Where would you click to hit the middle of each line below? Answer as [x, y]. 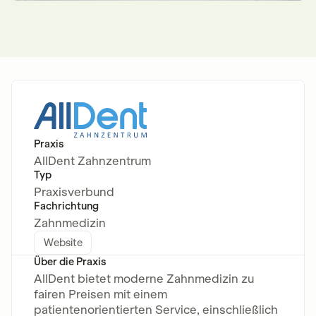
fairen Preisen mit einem [101, 294]
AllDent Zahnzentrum [92, 160]
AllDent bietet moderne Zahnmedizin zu [144, 278]
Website [63, 242]
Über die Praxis [70, 261]
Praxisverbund [74, 192]
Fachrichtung [66, 206]
